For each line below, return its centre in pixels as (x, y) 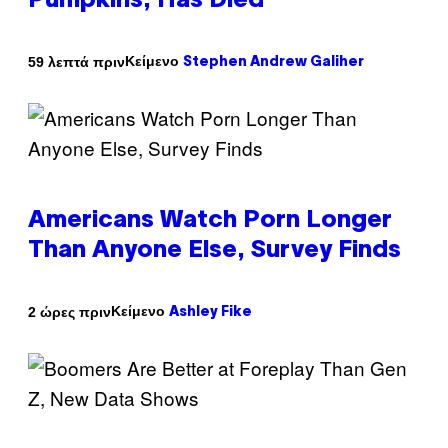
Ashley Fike (210, 313)
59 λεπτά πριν (76, 61)
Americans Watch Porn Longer (210, 221)
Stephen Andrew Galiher (273, 63)
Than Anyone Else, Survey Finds (214, 251)
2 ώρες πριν (69, 311)
